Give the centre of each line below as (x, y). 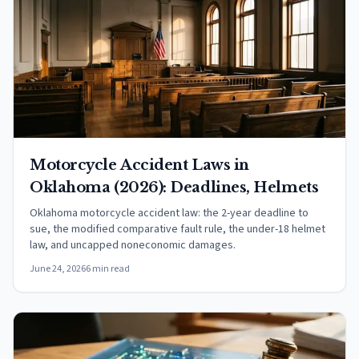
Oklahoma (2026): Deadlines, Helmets (174, 188)
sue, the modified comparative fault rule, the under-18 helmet (177, 229)
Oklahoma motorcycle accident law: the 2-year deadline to (169, 213)
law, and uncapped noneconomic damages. (133, 245)
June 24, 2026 (58, 269)
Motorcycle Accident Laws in (139, 165)
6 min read (108, 269)
